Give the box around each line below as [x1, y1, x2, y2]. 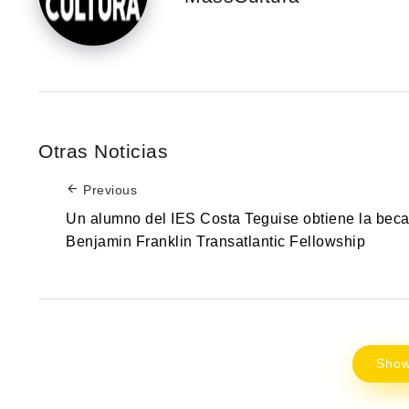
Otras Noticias [38, 141, 168, 162]
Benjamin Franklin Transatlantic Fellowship [66, 233, 365, 249]
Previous [83, 183, 137, 197]
